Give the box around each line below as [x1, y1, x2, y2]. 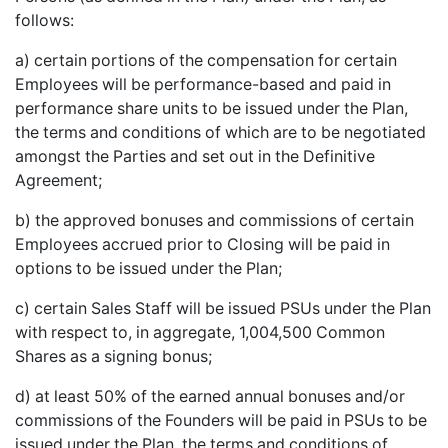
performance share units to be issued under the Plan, [15, 98, 408, 118]
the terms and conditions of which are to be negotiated [15, 122, 426, 142]
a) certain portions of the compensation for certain [15, 50, 397, 70]
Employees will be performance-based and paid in [15, 74, 391, 94]
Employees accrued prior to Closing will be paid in [15, 234, 390, 254]
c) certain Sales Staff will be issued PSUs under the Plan [15, 298, 431, 318]
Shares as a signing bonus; [15, 346, 212, 366]
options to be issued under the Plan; [15, 258, 282, 278]
